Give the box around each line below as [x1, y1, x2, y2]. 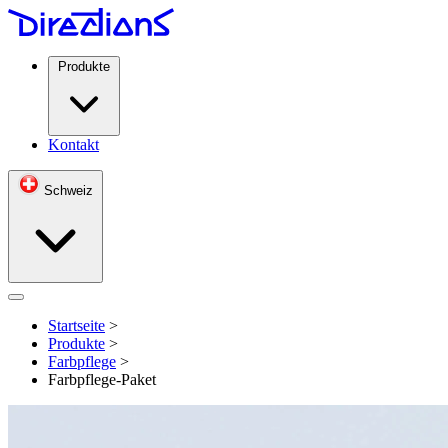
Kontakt [48, 136, 99, 153]
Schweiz [44, 183, 93, 198]
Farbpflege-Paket [48, 371, 156, 388]
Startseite [48, 317, 105, 334]
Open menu [15, 296, 82, 311]
